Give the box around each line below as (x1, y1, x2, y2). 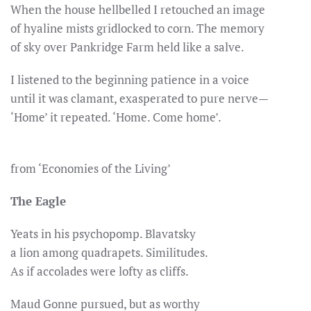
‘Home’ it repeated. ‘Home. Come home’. (10, 109, 221, 125)
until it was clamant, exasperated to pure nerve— (10, 90, 269, 106)
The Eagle (10, 193, 66, 209)
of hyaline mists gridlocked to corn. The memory (10, 20, 264, 36)
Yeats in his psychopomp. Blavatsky (10, 226, 196, 242)
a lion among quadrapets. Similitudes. (10, 244, 208, 260)
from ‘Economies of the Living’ (10, 160, 171, 176)
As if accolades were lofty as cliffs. (10, 263, 189, 279)
